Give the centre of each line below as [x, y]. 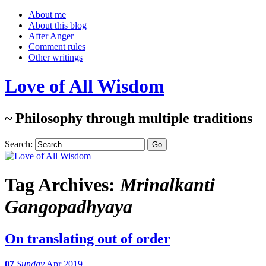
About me [47, 15]
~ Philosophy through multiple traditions [129, 118]
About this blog [58, 25]
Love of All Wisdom [85, 86]
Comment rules [57, 47]
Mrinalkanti [167, 185]
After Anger [51, 36]
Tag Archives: [62, 185]
